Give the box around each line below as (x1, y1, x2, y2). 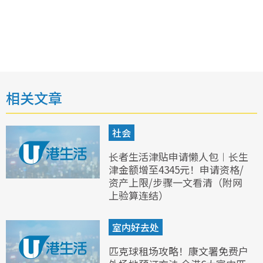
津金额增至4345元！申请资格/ (109, 162, 244, 177)
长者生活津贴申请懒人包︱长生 (109, 149, 248, 164)
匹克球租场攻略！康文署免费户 (109, 244, 248, 259)
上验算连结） (109, 188, 168, 203)
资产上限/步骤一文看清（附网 (109, 175, 242, 190)
